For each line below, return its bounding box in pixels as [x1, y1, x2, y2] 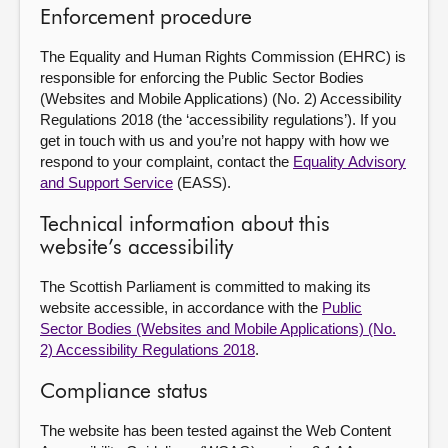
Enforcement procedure [40, 8, 252, 29]
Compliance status [40, 382, 208, 403]
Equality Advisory [293, 153, 406, 170]
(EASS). [173, 174, 231, 191]
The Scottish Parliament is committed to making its [40, 278, 371, 295]
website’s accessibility [40, 238, 233, 259]
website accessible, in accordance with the [40, 299, 322, 316]
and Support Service [40, 174, 173, 191]
